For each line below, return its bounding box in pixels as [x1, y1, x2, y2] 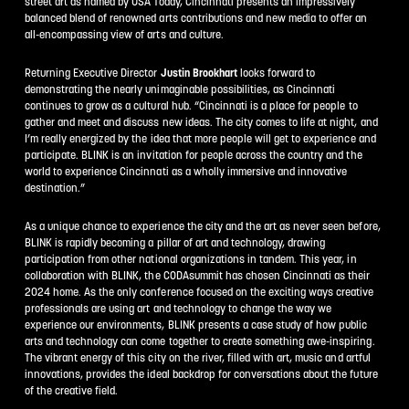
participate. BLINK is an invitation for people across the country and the [24, 147, 362, 162]
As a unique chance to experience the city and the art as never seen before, [24, 218, 381, 233]
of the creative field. [24, 383, 119, 397]
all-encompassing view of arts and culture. [24, 26, 224, 41]
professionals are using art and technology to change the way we [24, 300, 332, 315]
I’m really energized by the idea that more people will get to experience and [24, 131, 376, 145]
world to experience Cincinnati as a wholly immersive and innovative [24, 163, 348, 178]
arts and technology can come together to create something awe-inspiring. [24, 333, 375, 348]
